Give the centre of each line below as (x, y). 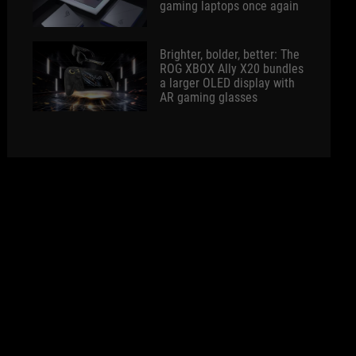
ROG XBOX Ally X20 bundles (232, 69)
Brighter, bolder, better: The (230, 54)
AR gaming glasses (209, 97)
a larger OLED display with (228, 83)
